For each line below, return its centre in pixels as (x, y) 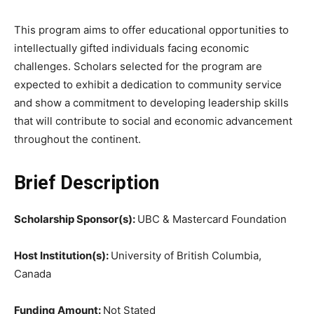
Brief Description (87, 183)
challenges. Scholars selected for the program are (138, 67)
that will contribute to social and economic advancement (153, 121)
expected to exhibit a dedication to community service (148, 85)
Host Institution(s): (62, 256)
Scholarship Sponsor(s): (76, 219)
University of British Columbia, (186, 256)
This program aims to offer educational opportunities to (151, 30)
